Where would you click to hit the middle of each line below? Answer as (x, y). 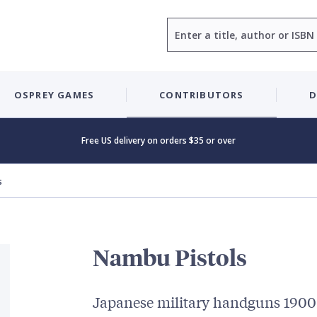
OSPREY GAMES (54, 94)
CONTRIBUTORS (202, 94)
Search (183, 25)
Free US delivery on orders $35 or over (158, 140)
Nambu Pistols (169, 258)
